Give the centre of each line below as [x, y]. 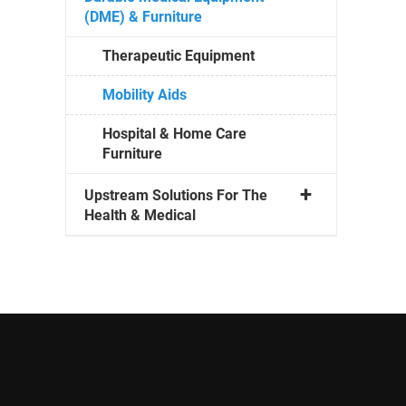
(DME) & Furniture [143, 16]
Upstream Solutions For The [176, 195]
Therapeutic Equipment [179, 55]
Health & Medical [140, 215]
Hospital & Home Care [174, 133]
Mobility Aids [145, 94]
